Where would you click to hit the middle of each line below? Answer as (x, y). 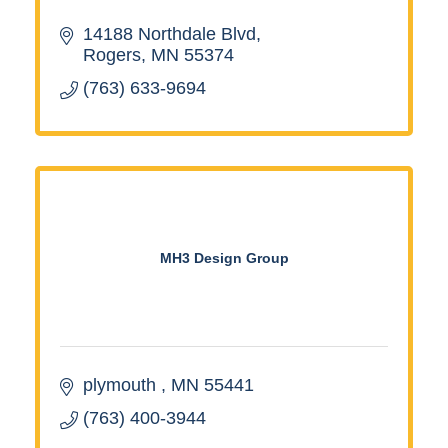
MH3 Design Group (224, 257)
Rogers (111, 54)
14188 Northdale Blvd (169, 33)
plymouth (121, 384)
